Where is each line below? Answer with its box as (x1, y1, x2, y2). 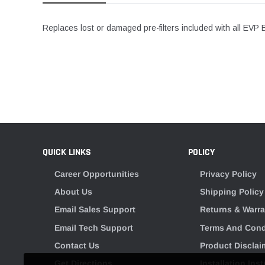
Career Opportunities (54, 169, 139, 179)
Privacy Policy (200, 169, 257, 179)
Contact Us (54, 241, 99, 251)
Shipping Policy (200, 187, 264, 197)
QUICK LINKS (43, 146, 91, 159)
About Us (54, 187, 92, 197)
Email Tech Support (54, 222, 133, 232)
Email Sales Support (54, 205, 135, 215)
